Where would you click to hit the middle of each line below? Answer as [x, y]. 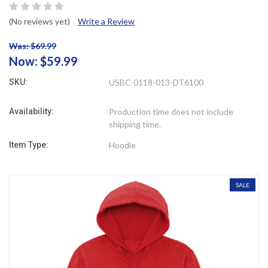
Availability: [31, 111]
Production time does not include [171, 111]
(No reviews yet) [39, 21]
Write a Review [106, 21]
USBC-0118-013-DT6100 [156, 82]
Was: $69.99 [33, 45]
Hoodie [123, 145]
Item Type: [29, 144]
